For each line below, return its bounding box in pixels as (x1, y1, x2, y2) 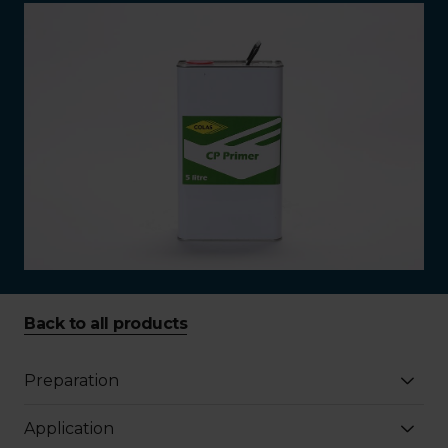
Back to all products (24, 313, 187, 333)
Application (24, 418, 114, 438)
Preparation (24, 370, 119, 390)
